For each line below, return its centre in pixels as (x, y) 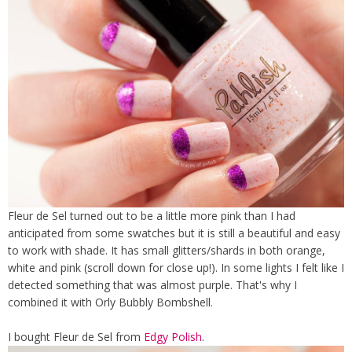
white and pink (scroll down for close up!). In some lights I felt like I (176, 267)
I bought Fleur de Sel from (76, 336)
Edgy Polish (173, 336)
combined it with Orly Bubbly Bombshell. (110, 302)
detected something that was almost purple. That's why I (152, 284)
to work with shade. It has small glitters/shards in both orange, (167, 250)
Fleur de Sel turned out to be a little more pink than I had (152, 215)
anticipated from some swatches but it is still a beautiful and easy (174, 233)
